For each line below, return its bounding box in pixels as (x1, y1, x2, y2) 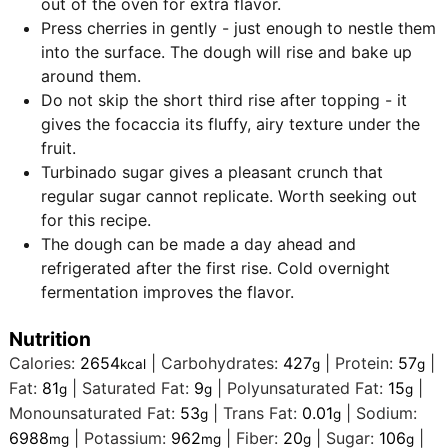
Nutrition (9, 327, 92, 352)
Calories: (9, 353, 81, 374)
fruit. (41, 138, 77, 159)
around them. (41, 66, 142, 87)
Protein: (335, 353, 399, 374)
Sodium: (356, 403, 418, 424)
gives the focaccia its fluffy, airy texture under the (41, 114, 421, 135)
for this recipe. (41, 210, 152, 231)
